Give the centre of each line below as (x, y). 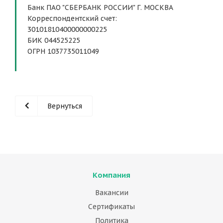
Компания (111, 175)
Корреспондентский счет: (72, 18)
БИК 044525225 (55, 40)
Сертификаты (111, 207)
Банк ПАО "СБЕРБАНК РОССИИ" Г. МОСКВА (100, 7)
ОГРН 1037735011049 (63, 51)
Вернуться (65, 106)
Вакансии (111, 193)
